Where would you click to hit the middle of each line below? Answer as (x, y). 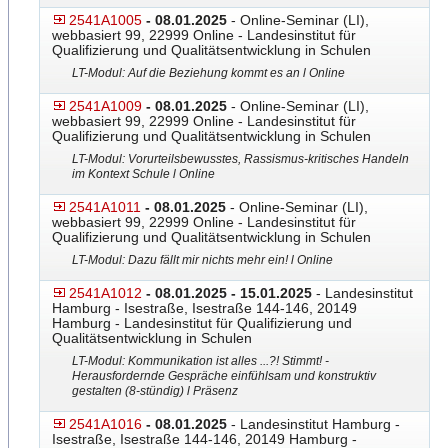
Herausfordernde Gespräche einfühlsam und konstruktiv (224, 376)
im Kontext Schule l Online (143, 174)
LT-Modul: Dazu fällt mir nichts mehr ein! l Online (202, 260)
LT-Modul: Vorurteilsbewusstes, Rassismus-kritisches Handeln (240, 159)
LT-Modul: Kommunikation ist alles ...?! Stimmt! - (200, 361)
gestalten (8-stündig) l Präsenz (155, 391)
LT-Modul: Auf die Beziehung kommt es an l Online (208, 73)
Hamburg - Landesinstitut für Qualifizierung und (202, 323)
